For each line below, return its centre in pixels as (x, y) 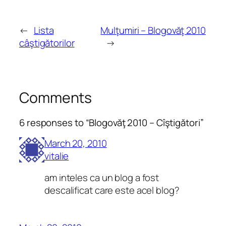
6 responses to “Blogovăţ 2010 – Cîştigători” (111, 123)
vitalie (57, 156)
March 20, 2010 (76, 143)
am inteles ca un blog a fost (102, 178)
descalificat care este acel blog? (112, 190)
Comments (56, 97)
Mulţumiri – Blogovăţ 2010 (153, 30)
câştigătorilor (47, 43)
